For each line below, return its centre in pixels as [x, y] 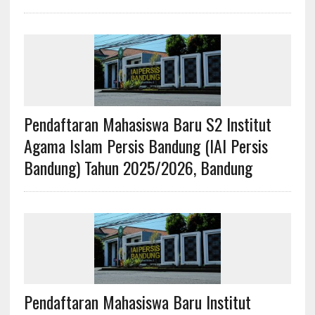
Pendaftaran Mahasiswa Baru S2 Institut [147, 123]
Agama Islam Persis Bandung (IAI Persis [146, 145]
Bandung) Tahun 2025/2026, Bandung [138, 167]
